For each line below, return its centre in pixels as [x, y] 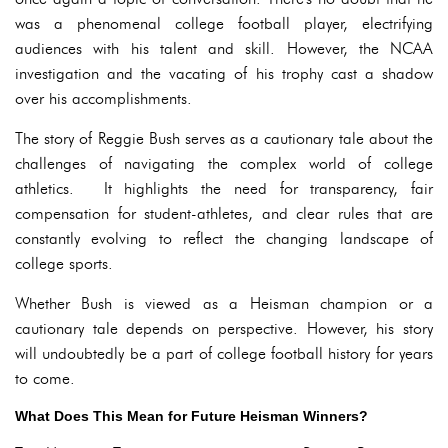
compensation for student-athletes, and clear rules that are [224, 213]
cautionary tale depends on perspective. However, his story [224, 328]
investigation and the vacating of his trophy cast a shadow [224, 73]
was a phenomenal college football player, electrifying [224, 23]
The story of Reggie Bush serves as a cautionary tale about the [224, 138]
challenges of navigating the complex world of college [224, 163]
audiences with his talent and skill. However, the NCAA [224, 48]
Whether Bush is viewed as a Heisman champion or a [224, 303]
